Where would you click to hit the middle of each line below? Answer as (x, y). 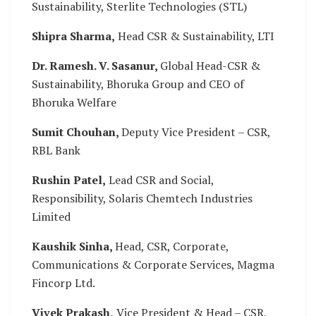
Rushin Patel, (69, 180)
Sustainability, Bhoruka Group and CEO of (138, 84)
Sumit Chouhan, (77, 132)
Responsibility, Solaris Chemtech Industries (142, 199)
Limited (51, 217)
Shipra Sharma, (73, 36)
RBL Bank (56, 151)
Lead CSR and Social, (160, 180)
